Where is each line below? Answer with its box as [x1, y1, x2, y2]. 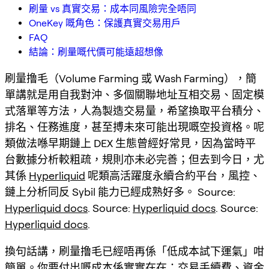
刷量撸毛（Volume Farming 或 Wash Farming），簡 [5, 71, 256, 85]
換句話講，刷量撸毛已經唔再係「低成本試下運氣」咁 [5, 244, 264, 258]
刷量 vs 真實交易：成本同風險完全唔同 [29, 2, 196, 14]
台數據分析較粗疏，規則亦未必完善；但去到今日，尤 [5, 153, 264, 166]
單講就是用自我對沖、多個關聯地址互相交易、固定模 [5, 88, 264, 101]
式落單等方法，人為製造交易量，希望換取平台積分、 [5, 104, 264, 117]
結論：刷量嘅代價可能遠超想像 [29, 46, 163, 58]
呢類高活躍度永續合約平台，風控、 [85, 169, 261, 182]
